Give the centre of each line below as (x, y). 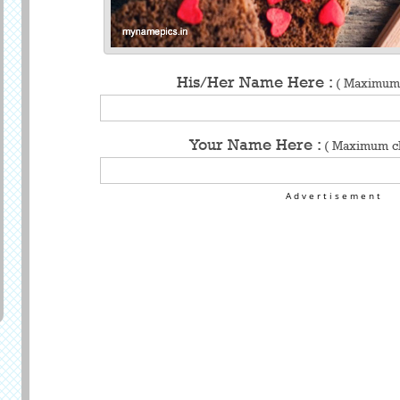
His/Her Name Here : (256, 82)
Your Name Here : (257, 144)
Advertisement (334, 195)
